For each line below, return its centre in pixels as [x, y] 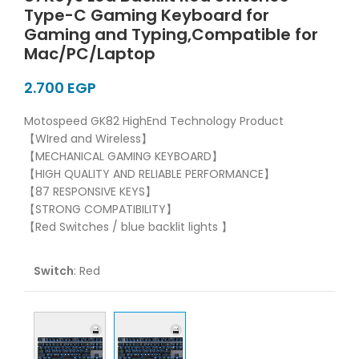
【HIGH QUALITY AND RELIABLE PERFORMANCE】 [149, 173]
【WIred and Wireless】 [88, 138]
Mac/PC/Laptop [90, 53]
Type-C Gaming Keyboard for [147, 15]
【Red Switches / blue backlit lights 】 [128, 226]
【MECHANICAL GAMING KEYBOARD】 [123, 156]
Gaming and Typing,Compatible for [171, 34]
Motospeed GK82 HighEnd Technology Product [154, 121]
